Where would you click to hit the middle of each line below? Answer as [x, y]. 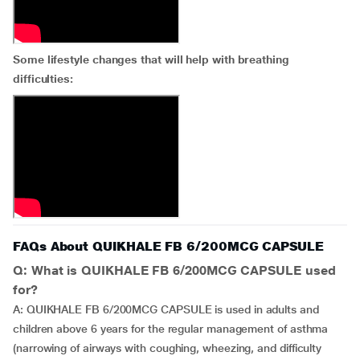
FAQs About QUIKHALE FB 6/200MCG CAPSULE [168, 246]
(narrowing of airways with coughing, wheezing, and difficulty [168, 348]
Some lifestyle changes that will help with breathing [151, 59]
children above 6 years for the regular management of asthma [171, 329]
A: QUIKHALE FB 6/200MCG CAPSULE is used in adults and [166, 309]
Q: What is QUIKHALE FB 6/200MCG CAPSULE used [174, 270]
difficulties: [43, 79]
